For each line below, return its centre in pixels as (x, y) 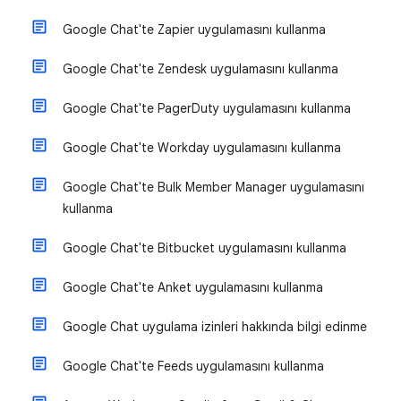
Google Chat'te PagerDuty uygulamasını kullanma (207, 108)
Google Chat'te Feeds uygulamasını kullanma (193, 366)
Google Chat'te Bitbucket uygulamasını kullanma (205, 248)
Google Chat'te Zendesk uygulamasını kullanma (200, 69)
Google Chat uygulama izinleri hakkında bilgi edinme (215, 327)
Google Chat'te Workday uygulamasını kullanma (202, 148)
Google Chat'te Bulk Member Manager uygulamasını (213, 187)
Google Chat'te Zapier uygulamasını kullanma (194, 30)
